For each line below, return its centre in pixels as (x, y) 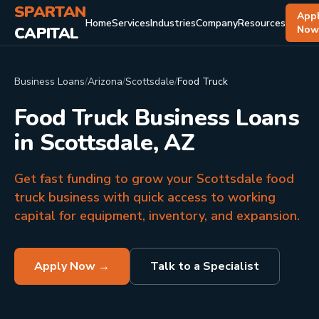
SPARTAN (50, 12)
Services (131, 23)
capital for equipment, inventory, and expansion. (157, 216)
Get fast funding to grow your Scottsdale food (154, 179)
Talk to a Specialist (205, 266)
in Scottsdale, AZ (105, 143)
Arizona (105, 82)
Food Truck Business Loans (157, 118)
